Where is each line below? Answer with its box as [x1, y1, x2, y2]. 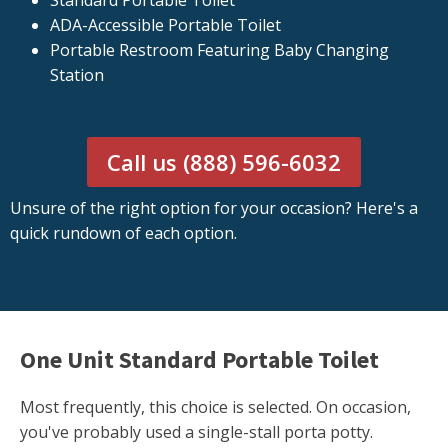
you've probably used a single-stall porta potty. [20, 421, 373, 444]
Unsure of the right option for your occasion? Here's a [10, 197, 418, 220]
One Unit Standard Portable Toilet [20, 344, 379, 376]
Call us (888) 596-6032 [107, 147, 341, 178]
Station [50, 64, 104, 87]
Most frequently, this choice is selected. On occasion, [20, 396, 411, 419]
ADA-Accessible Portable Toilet [50, 14, 281, 37]
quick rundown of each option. [10, 222, 237, 245]
